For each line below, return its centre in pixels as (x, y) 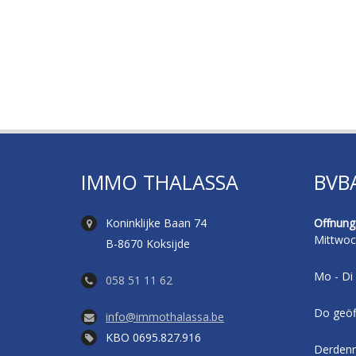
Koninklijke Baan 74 (156, 223)
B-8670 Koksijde (148, 244)
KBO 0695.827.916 (153, 337)
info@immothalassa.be (165, 317)
